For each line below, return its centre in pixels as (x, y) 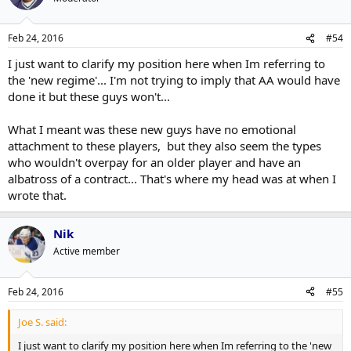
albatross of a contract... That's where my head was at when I (172, 179)
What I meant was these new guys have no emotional (152, 129)
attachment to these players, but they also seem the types (165, 146)
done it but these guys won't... (89, 96)
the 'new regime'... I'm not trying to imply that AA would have (174, 80)
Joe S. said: (42, 322)
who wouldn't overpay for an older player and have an (154, 162)
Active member (87, 251)
